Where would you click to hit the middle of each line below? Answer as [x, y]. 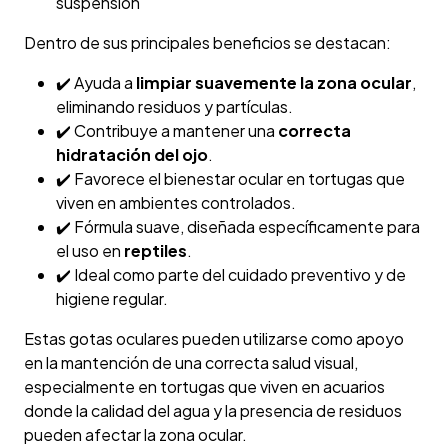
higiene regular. [112, 299]
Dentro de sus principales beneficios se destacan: [207, 43]
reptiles [155, 251]
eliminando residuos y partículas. [174, 107]
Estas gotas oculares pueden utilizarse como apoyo [214, 339]
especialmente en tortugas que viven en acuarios [204, 387]
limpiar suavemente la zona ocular [274, 83]
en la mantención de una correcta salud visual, [191, 363]
